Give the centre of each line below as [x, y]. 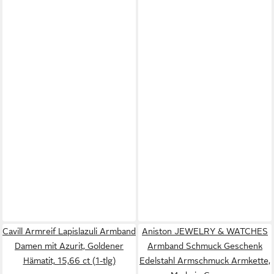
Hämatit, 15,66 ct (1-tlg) [69, 260]
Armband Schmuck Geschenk [205, 246]
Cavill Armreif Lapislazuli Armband [69, 231]
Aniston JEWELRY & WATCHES [205, 231]
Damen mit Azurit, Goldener [69, 246]
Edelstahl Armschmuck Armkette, [205, 260]
